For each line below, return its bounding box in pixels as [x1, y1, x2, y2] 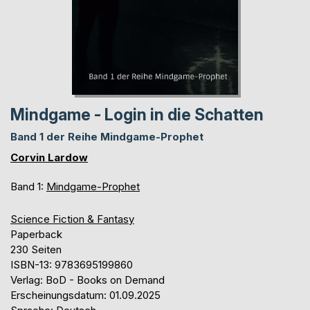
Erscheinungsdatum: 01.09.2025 [10, 289, 161, 302]
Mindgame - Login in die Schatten [10, 105, 264, 125]
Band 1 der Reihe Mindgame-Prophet [10, 130, 203, 144]
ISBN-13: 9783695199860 [10, 258, 133, 272]
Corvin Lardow [10, 151, 88, 165]
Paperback [10, 228, 62, 241]
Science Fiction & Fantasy [10, 212, 134, 226]
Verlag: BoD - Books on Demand [10, 273, 165, 287]
